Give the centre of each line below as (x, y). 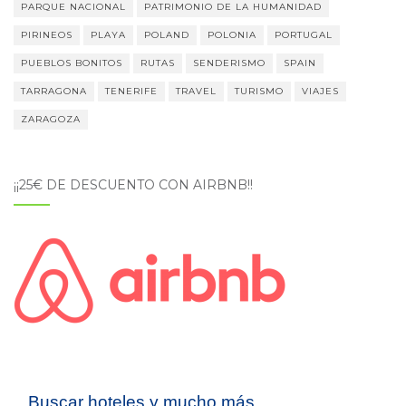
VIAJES (320, 92)
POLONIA (232, 35)
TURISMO (259, 92)
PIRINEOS (47, 35)
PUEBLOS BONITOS (72, 63)
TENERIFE (131, 92)
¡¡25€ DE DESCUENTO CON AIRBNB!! (133, 185)
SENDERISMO (229, 63)
